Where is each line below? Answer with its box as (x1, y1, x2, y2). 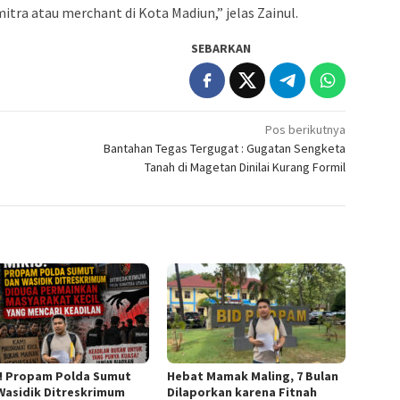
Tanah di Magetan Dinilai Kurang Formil (145, 159, 346, 176)
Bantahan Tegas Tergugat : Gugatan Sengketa (104, 140, 346, 157)
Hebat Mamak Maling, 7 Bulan (167, 368, 339, 385)
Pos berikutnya (265, 121, 346, 138)
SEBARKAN (191, 40, 252, 57)
